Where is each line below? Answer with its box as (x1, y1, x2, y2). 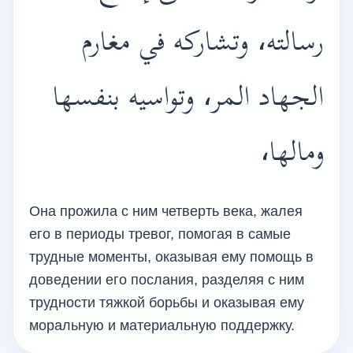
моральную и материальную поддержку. (29, 318, 295, 333)
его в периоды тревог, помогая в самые (29, 226, 291, 242)
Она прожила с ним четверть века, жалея (29, 203, 303, 219)
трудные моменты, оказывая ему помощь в (29, 249, 314, 265)
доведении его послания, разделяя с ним (29, 272, 304, 288)
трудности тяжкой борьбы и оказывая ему (29, 295, 304, 310)
